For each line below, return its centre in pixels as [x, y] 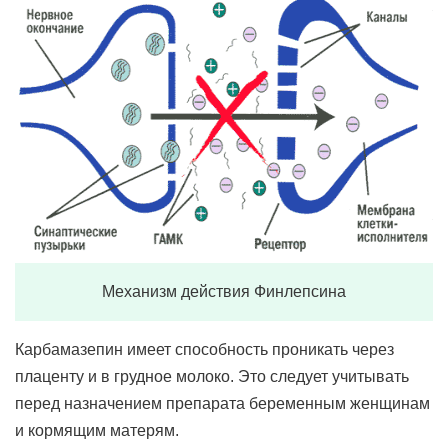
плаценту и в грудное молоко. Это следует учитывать [212, 376]
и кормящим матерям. [97, 430]
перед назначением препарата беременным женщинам [222, 403]
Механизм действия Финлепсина [224, 291]
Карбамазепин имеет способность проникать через [204, 349]
